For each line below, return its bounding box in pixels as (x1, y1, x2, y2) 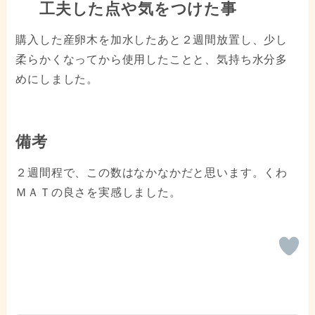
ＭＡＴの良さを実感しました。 (15, 186, 181, 199)
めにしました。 (15, 73, 99, 86)
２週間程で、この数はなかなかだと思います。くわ (15, 167, 288, 179)
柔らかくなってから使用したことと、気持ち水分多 (15, 53, 288, 66)
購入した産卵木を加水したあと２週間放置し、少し (15, 34, 288, 46)
